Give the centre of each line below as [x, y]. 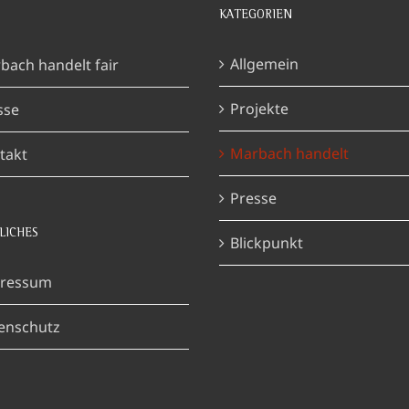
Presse [253, 198]
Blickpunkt [267, 243]
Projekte [259, 109]
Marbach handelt [289, 153]
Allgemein [264, 64]
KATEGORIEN [256, 16]
